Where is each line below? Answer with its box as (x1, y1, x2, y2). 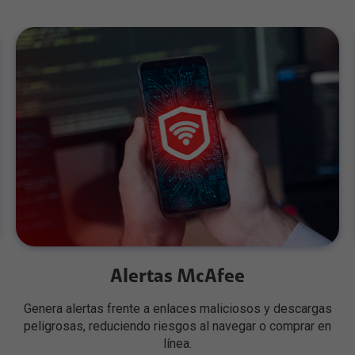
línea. (163, 336, 192, 352)
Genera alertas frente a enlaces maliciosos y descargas (23, 301, 332, 317)
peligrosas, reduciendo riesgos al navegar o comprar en (24, 319, 331, 334)
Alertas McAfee (110, 267, 245, 287)
